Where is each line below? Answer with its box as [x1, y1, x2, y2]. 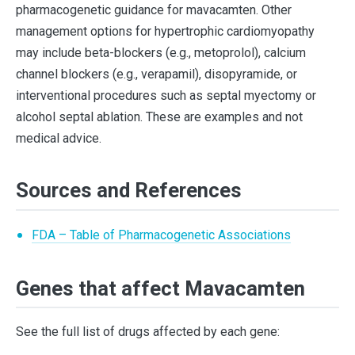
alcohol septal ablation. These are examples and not [16, 109, 303, 125]
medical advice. [16, 131, 101, 147]
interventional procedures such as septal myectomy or [16, 88, 316, 104]
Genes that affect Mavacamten [16, 276, 305, 300]
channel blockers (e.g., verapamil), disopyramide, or [16, 67, 297, 82]
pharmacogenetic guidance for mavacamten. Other [16, 2, 292, 18]
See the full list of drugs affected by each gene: [16, 324, 280, 340]
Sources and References [16, 178, 242, 203]
